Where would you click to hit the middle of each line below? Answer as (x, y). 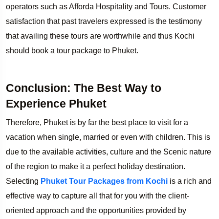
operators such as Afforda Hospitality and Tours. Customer (106, 6)
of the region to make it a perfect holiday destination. (96, 166)
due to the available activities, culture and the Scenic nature (109, 152)
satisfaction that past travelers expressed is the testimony (104, 21)
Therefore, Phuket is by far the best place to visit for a (97, 122)
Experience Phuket (56, 103)
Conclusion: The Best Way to (84, 88)
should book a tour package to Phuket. (72, 50)
